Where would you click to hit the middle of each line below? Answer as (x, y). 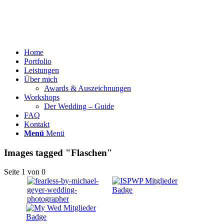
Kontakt (37, 124)
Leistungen (41, 70)
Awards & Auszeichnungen (87, 88)
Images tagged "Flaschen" (58, 152)
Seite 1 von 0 (25, 172)
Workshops (42, 97)
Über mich (41, 79)
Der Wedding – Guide (79, 106)
